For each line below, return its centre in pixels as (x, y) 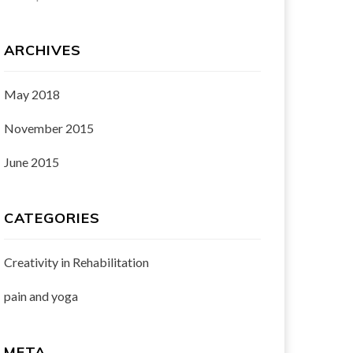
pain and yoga (41, 296)
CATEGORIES (52, 218)
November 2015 (48, 128)
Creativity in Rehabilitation (76, 262)
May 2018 (32, 94)
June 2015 (31, 162)
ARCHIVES (42, 50)
